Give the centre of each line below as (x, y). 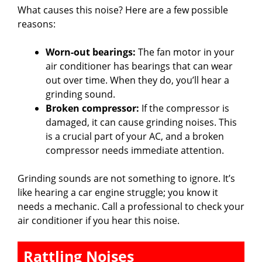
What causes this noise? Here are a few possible (123, 10)
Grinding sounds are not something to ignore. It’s (126, 178)
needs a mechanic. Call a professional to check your (131, 206)
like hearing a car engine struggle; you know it (118, 192)
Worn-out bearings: (91, 52)
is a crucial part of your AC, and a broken (135, 136)
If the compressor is (184, 108)
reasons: (37, 24)
